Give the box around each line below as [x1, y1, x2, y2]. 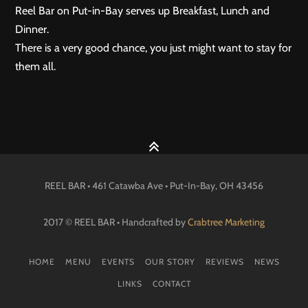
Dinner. [15, 23, 49, 36]
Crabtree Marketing [188, 216, 265, 228]
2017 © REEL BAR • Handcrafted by [43, 216, 188, 228]
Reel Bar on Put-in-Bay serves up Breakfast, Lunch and [15, 4, 269, 17]
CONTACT [152, 278, 191, 289]
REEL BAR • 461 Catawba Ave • [45, 179, 170, 192]
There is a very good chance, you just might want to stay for [15, 41, 291, 54]
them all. [15, 60, 56, 73]
